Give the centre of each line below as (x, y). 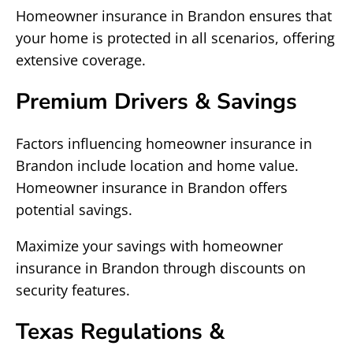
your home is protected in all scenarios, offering (175, 38)
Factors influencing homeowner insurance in (164, 143)
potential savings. (74, 210)
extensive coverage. (81, 60)
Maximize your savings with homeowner (149, 246)
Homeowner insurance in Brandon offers (152, 188)
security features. (73, 290)
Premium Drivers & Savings (156, 102)
